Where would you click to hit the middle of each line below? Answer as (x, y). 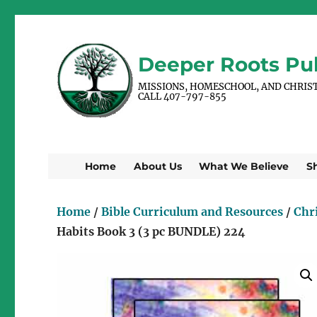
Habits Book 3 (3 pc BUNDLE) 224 (151, 231)
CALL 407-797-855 (183, 96)
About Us (157, 167)
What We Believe (244, 167)
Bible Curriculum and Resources (192, 211)
